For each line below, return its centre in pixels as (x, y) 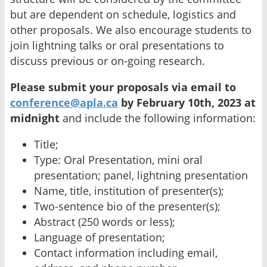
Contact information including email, (126, 252)
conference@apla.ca (64, 102)
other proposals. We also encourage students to (131, 30)
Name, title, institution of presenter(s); (129, 190)
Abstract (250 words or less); (105, 221)
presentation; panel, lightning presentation (141, 175)
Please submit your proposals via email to (123, 87)
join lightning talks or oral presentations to (117, 45)
